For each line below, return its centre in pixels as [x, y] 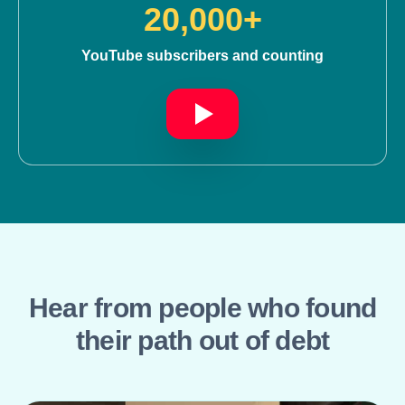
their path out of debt [202, 340]
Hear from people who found [202, 308]
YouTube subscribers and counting [202, 56]
